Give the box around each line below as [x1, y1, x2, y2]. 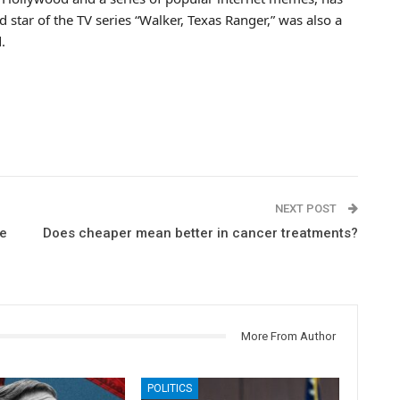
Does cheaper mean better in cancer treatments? [42, 224, 358, 241]
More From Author [240, 329, 336, 343]
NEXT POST [274, 201, 339, 215]
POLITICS [147, 382, 193, 396]
